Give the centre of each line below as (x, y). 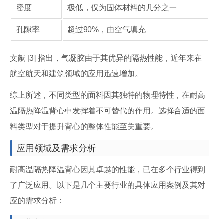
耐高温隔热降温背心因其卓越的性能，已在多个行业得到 (108, 169)
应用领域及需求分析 (56, 148)
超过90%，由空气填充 (107, 30)
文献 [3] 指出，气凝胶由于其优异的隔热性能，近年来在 (106, 58)
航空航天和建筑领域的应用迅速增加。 (76, 74)
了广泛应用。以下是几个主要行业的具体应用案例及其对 (108, 185)
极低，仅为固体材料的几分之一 (122, 8)
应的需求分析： (37, 201)
